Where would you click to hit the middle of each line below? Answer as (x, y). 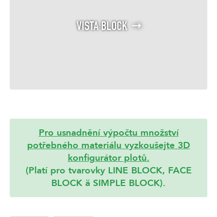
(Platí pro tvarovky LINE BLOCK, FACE (108, 170)
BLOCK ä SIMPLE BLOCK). (108, 183)
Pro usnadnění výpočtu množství (108, 132)
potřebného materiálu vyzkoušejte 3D (108, 145)
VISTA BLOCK (102, 27)
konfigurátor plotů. (108, 158)
